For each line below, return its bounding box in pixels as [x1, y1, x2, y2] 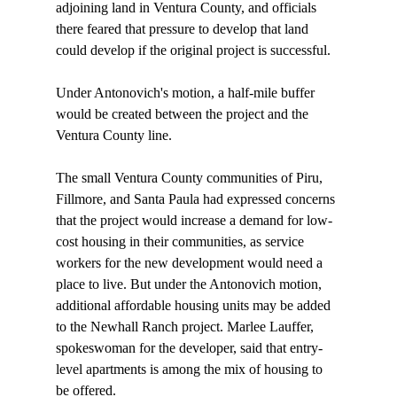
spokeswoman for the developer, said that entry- [55, 340, 323, 356]
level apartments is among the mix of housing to [55, 362, 326, 378]
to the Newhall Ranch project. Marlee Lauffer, [55, 319, 317, 335]
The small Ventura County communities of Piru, [55, 170, 326, 186]
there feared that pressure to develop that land [55, 21, 312, 37]
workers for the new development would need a [55, 255, 326, 271]
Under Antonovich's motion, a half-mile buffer [55, 85, 318, 101]
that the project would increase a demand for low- [55, 213, 332, 229]
